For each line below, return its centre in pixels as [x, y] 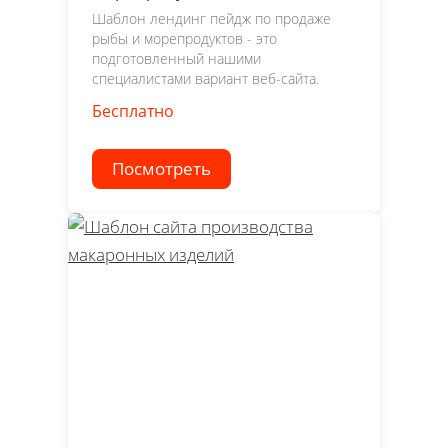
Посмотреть [161, 169]
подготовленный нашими [176, 59]
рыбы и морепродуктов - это [184, 39]
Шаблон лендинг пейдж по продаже [211, 19]
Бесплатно [133, 111]
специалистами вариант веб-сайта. [205, 79]
